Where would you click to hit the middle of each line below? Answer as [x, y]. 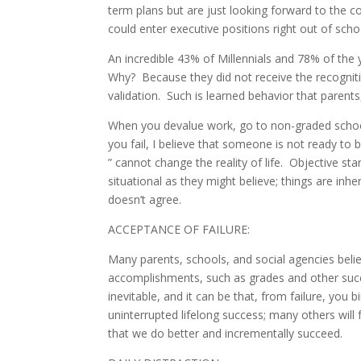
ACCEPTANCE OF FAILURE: [179, 230]
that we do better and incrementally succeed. [227, 334]
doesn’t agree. [147, 200]
